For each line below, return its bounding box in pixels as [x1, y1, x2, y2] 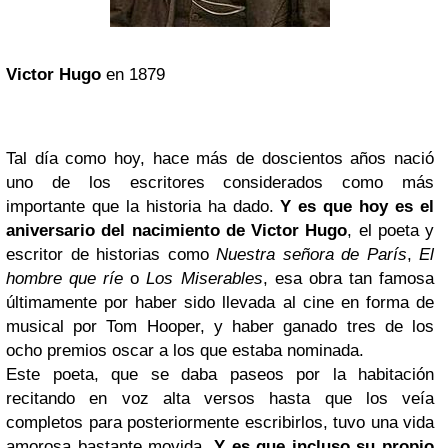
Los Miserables [146, 269, 263, 288]
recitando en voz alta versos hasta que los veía [6, 389, 434, 408]
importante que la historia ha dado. [6, 197, 281, 216]
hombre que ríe [6, 269, 124, 288]
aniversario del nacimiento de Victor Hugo [6, 221, 348, 240]
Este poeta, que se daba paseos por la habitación [6, 365, 434, 384]
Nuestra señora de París [216, 245, 407, 264]
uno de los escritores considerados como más [6, 173, 434, 192]
